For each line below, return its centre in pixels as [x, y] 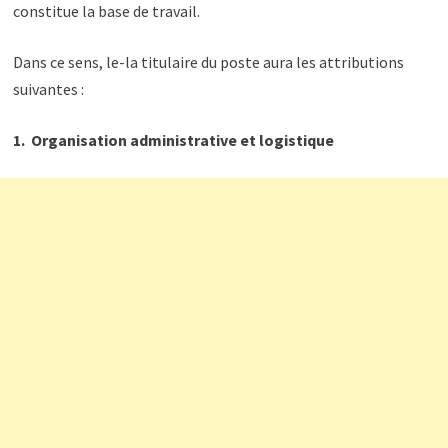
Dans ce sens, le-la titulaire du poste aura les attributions [208, 62]
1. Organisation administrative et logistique [173, 140]
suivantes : [48, 89]
